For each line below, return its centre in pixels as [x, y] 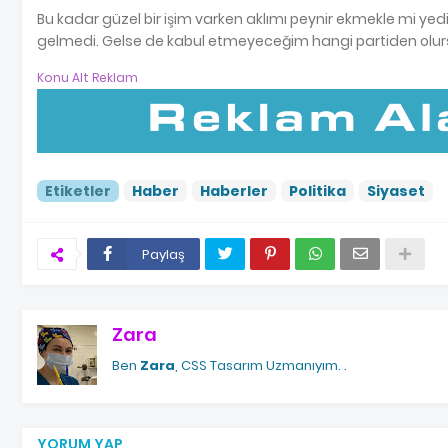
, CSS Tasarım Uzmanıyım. [259, 365]
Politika [317, 190]
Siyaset [396, 190]
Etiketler [78, 190]
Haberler [234, 190]
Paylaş [163, 254]
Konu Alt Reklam [87, 78]
